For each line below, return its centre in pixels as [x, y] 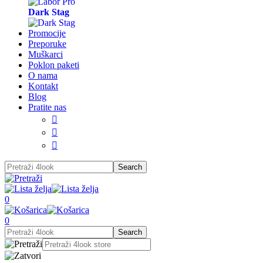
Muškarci [45, 54]
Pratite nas [47, 107]
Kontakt [43, 86]
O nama [43, 75]
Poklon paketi [54, 65]
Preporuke [47, 44]
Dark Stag [49, 12]
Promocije [47, 33]
